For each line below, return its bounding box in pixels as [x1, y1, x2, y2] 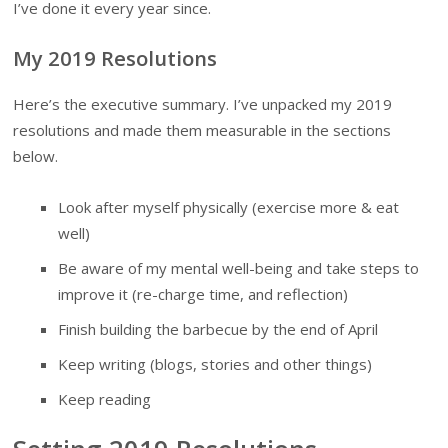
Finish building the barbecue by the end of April [58, 318, 379, 339]
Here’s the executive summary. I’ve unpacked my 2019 [13, 94, 393, 115]
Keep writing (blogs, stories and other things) [58, 353, 373, 374]
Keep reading [58, 388, 152, 409]
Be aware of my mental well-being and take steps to [58, 257, 420, 278]
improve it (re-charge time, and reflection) [58, 283, 349, 304]
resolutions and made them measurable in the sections [13, 120, 392, 141]
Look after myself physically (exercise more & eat [58, 196, 400, 217]
